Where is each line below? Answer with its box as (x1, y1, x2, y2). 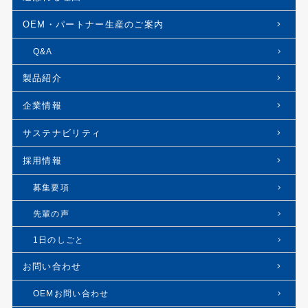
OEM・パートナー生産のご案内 (22, 19, 164, 30)
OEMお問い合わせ (32, 289, 109, 298)
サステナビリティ (22, 128, 102, 139)
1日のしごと (32, 235, 85, 245)
